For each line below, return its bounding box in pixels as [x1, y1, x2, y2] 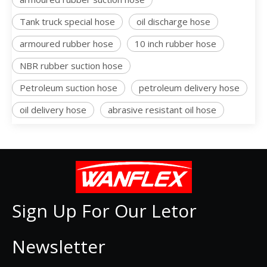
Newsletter [12, 234, 105, 259]
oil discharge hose [136, 15, 210, 27]
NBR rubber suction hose [20, 60, 123, 72]
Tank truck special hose [20, 15, 115, 27]
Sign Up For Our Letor [12, 198, 197, 223]
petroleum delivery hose [139, 82, 240, 94]
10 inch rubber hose [135, 38, 216, 49]
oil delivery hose [20, 104, 86, 116]
